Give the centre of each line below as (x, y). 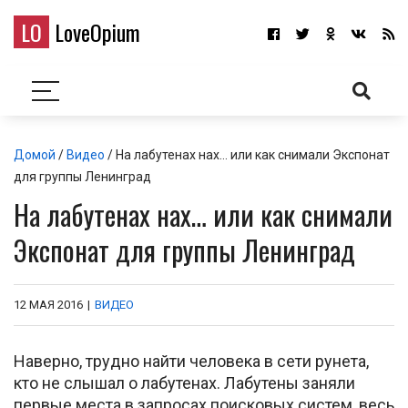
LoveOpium (95, 32)
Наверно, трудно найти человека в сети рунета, (191, 361)
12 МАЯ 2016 (48, 305)
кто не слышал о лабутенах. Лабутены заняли (184, 383)
